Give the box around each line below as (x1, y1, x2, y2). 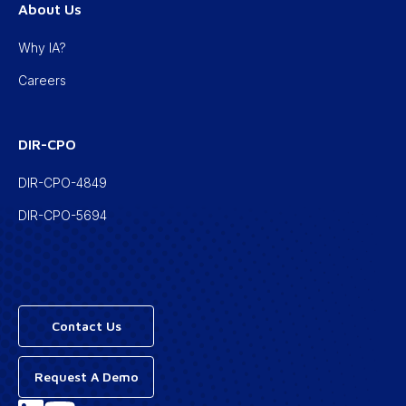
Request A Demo (34, 369, 139, 385)
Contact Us (51, 318, 121, 334)
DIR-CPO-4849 (18, 175, 107, 191)
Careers (18, 72, 66, 89)
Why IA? (18, 40, 66, 56)
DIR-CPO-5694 (18, 208, 107, 224)
